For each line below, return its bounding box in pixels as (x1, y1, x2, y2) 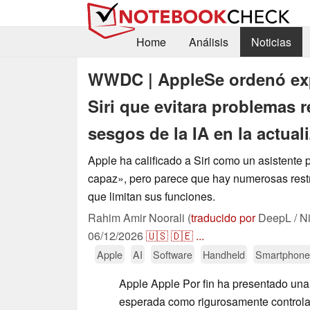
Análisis (188, 34, 228, 51)
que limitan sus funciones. (88, 188, 215, 204)
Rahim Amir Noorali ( (88, 209, 191, 226)
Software (153, 246, 192, 262)
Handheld (203, 246, 245, 262)
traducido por (191, 209, 255, 226)
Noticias (250, 34, 291, 51)
